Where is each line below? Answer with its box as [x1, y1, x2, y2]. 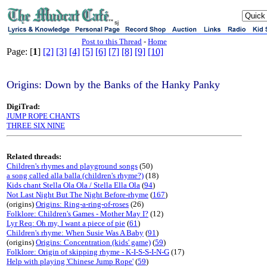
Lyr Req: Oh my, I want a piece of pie [7, 219, 125, 228]
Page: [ [7, 46, 33, 57]
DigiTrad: [7, 102, 40, 111]
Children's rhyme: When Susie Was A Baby [7, 228, 144, 237]
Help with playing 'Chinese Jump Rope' [7, 257, 133, 266]
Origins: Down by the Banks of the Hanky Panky [7, 79, 220, 91]
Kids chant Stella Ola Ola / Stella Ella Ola [7, 181, 140, 190]
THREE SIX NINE [7, 121, 65, 130]
